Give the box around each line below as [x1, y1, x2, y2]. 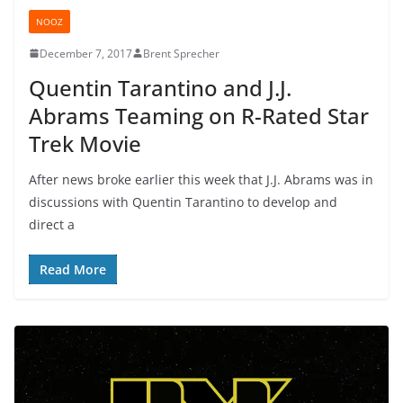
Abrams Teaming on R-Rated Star [29, 100, 369, 130]
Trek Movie [29, 128, 141, 158]
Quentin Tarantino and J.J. [29, 72, 291, 103]
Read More [40, 260, 106, 278]
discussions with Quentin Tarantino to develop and [29, 193, 337, 210]
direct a [29, 215, 75, 233]
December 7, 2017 [40, 45, 132, 61]
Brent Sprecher [143, 45, 219, 61]
